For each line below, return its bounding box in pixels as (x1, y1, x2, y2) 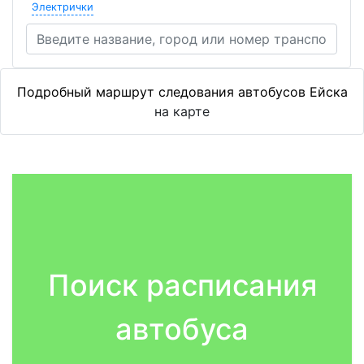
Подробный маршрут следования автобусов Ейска (16, 84, 348, 100)
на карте (154, 103, 210, 119)
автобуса (115, 311, 249, 347)
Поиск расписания (47, 267, 317, 303)
